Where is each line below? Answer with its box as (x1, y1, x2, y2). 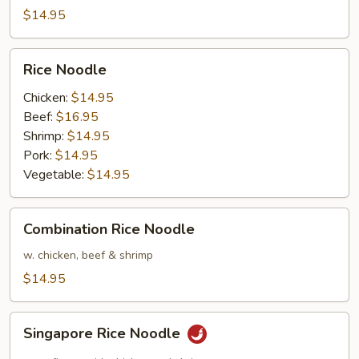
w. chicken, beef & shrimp (23, 248, 153, 263)
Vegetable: (23, 166, 87, 184)
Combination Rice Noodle (23, 220, 195, 239)
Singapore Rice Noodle (23, 324, 184, 344)
